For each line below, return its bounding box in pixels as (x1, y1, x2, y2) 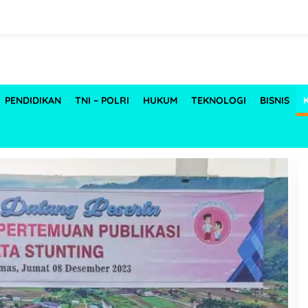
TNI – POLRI (75, 94, 129, 107)
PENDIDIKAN (5, 94, 61, 107)
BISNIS (260, 94, 289, 107)
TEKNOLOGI (191, 94, 246, 107)
